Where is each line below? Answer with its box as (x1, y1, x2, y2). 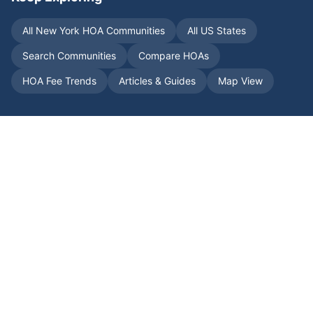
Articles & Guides (119, 75, 196, 87)
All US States (187, 24, 246, 37)
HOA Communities (80, 24, 165, 37)
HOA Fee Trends (22, 75, 96, 87)
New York (36, 24, 80, 37)
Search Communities (22, 50, 116, 62)
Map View (218, 75, 263, 87)
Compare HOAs (138, 50, 209, 62)
